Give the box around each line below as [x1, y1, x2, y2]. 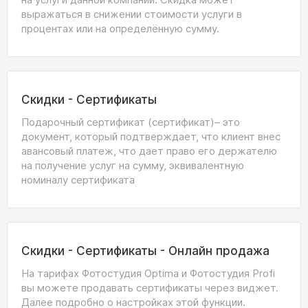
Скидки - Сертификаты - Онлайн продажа [21, 244, 269, 258]
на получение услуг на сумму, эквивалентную [21, 159, 244, 172]
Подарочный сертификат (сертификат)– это [21, 115, 240, 129]
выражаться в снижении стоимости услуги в [21, 8, 242, 21]
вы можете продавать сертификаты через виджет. [21, 281, 278, 294]
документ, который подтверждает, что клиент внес [21, 130, 280, 143]
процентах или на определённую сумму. [21, 22, 219, 35]
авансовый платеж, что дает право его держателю [21, 144, 277, 157]
